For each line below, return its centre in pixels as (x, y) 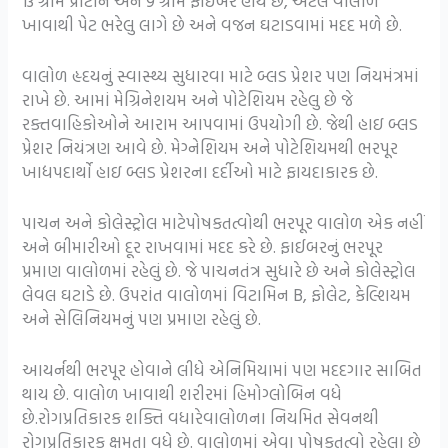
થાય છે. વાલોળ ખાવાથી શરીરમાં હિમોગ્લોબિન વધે (182, 394)
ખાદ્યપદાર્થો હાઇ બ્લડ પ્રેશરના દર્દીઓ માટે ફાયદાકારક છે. (200, 172)
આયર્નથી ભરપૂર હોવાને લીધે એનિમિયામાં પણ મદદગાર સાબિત (222, 370)
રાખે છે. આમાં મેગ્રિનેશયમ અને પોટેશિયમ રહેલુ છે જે (188, 100)
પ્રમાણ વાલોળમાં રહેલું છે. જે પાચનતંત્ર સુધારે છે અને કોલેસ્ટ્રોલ (219, 271)
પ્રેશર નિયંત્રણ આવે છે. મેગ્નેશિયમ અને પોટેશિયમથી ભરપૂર (210, 148)
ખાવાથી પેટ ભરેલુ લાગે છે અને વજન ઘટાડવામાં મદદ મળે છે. (212, 24)
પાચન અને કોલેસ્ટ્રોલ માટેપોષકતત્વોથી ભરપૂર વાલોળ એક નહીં (223, 223)
